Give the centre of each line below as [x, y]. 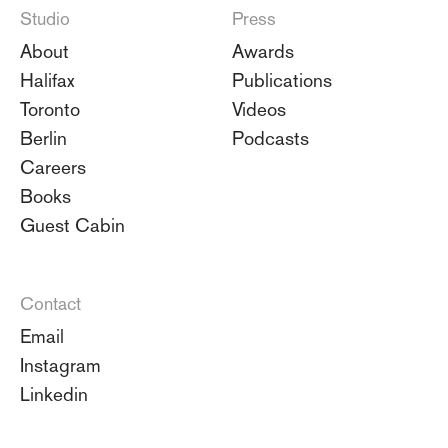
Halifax [47, 79]
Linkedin [54, 393]
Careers [53, 166]
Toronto [50, 108]
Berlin [43, 137]
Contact [50, 303]
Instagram [60, 364]
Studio [45, 18]
